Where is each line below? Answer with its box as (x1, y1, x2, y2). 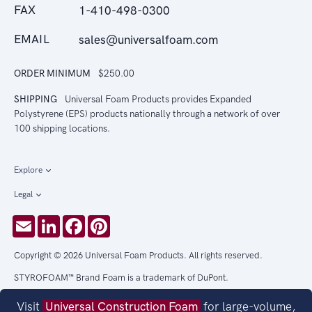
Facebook (85, 214, 136, 228)
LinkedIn (60, 214, 104, 228)
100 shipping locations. (14, 123, 110, 134)
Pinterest (110, 214, 157, 228)
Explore (14, 165, 42, 175)
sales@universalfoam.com (79, 33, 218, 47)
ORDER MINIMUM (14, 68, 93, 79)
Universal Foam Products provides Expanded (63, 93, 251, 105)
